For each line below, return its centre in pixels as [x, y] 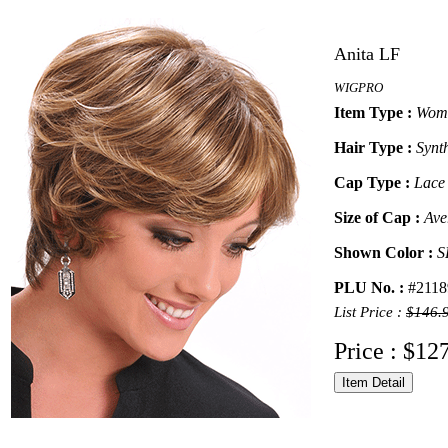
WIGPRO [358, 87]
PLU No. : [371, 287]
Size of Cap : [379, 217]
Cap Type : [374, 182]
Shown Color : [385, 252]
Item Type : [375, 112]
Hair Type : [375, 147]
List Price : [370, 312]
